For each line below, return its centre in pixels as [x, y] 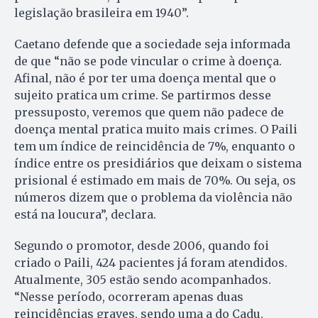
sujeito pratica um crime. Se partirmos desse [143, 95]
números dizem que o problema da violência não [153, 197]
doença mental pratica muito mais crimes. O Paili [156, 129]
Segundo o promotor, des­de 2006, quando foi [142, 245]
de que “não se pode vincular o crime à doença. [148, 61]
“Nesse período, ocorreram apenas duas [129, 296]
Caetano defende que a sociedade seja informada [152, 44]
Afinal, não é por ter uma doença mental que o [145, 78]
